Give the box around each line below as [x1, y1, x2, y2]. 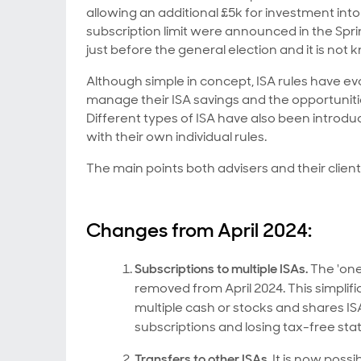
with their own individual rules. [86, 128, 267, 145]
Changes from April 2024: [86, 218, 312, 243]
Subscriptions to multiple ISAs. [135, 260, 308, 277]
